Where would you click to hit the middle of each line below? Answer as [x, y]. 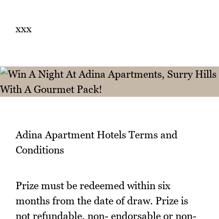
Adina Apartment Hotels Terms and [97, 135]
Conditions [40, 150]
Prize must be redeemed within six [93, 185]
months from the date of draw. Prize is [102, 200]
